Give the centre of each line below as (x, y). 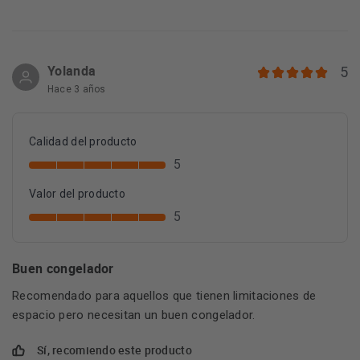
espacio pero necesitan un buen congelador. (134, 315)
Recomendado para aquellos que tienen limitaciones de (164, 296)
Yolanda (72, 71)
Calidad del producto (83, 141)
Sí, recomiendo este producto (115, 350)
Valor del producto (78, 194)
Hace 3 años (77, 89)
